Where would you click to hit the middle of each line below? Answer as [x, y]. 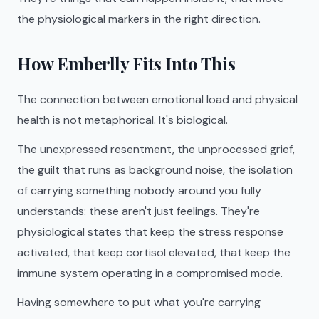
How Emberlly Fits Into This [126, 63]
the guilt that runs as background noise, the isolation [155, 170]
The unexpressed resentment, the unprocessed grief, [156, 149]
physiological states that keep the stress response [150, 232]
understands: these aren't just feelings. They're [138, 211]
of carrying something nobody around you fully [139, 190]
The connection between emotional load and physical [157, 99]
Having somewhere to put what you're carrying [139, 302]
